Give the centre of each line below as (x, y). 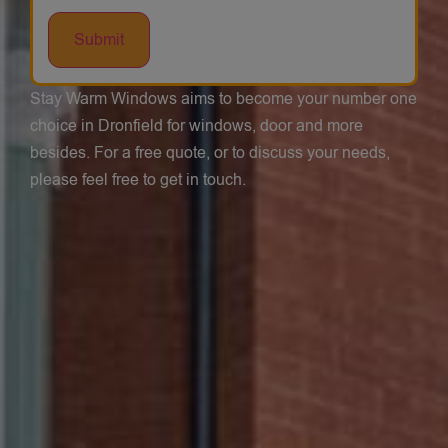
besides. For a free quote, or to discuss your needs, (210, 153)
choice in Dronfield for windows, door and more (196, 126)
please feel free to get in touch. (138, 180)
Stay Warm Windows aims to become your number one (223, 99)
